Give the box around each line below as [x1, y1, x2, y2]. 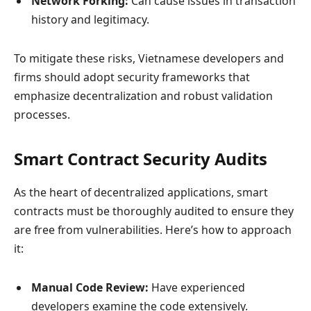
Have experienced [149, 280, 245, 295]
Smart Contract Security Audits [14, 147, 267, 171]
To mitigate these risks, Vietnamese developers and [14, 51, 284, 67]
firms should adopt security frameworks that [14, 69, 250, 85]
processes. [14, 107, 70, 123]
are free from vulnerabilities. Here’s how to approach [14, 222, 292, 238]
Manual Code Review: [31, 280, 149, 295]
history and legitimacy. [31, 12, 149, 28]
